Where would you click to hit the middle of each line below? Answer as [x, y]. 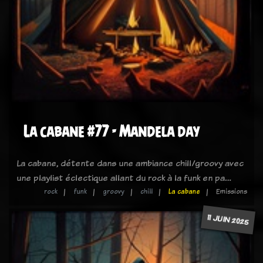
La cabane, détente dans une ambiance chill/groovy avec [130, 163]
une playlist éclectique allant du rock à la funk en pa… [124, 178]
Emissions [232, 191]
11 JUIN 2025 [228, 220]
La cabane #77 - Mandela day [112, 131]
